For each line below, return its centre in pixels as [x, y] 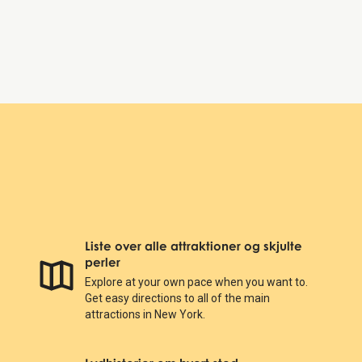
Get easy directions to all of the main [177, 298]
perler [102, 261]
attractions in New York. [145, 314]
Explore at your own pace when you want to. [196, 282]
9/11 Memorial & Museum [149, 61]
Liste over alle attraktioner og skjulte [193, 245]
